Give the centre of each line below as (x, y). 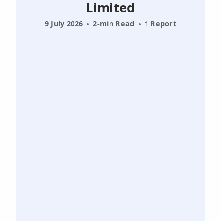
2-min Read (114, 23)
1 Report (160, 23)
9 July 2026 (64, 23)
